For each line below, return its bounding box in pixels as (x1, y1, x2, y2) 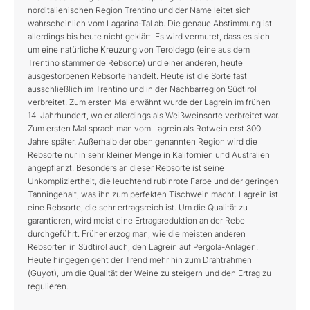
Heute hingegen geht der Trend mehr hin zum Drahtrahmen (28, 255, 252, 265)
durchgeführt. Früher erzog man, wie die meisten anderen (28, 228, 246, 239)
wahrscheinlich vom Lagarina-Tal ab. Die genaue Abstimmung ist (28, 18, 272, 28)
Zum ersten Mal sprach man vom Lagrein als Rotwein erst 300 (28, 123, 261, 134)
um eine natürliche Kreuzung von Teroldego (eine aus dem (28, 44, 250, 55)
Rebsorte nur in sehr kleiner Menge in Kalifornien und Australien (28, 149, 270, 160)
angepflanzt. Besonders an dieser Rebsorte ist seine (28, 163, 224, 173)
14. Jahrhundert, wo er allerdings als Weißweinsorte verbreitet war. (28, 110, 280, 120)
